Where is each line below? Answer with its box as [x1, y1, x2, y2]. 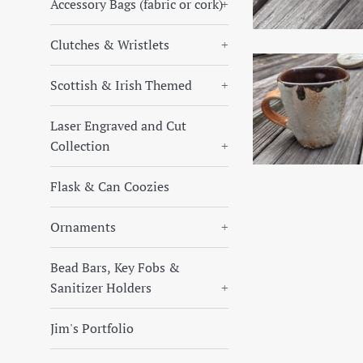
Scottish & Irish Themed [50, 76, 192, 94]
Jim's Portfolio [50, 319, 134, 337]
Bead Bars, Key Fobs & [50, 258, 180, 276]
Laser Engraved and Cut [50, 117, 186, 135]
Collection [50, 137, 110, 155]
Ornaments [50, 218, 116, 236]
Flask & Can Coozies [50, 177, 169, 195]
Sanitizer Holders [50, 279, 152, 297]
